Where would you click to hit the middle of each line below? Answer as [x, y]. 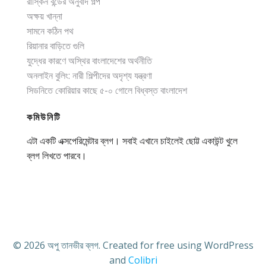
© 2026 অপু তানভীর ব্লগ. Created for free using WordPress [133, 245]
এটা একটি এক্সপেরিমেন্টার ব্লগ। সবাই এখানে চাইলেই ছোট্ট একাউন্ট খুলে [132, 140]
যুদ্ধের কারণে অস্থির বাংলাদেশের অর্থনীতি [89, 60]
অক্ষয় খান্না [45, 16]
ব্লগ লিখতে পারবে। [57, 155]
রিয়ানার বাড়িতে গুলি [56, 45]
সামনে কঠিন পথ [50, 31]
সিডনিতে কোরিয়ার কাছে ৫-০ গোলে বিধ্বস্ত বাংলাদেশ [107, 90]
